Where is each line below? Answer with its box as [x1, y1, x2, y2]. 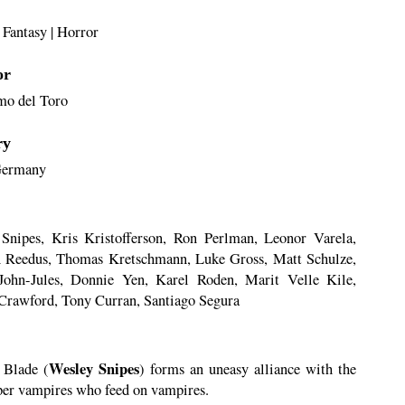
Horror [56, 22, 99, 42]
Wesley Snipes [49, 358, 139, 381]
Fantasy [2, 22, 47, 42]
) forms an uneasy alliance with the [139, 359, 356, 380]
